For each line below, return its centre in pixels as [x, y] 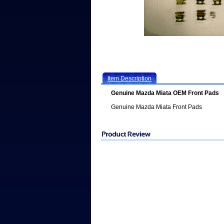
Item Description [129, 78]
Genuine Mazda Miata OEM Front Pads [165, 93]
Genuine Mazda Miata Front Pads [156, 107]
